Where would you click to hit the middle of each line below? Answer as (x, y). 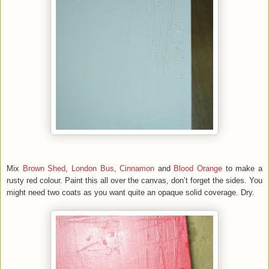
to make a (243, 168)
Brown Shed (43, 168)
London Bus (92, 168)
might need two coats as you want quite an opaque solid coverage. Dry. (131, 192)
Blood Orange (198, 168)
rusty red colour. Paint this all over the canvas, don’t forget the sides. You (134, 180)
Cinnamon (135, 168)
